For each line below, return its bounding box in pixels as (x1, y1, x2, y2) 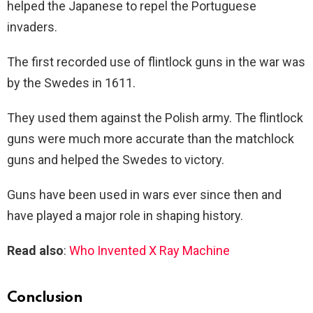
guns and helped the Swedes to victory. (7, 152, 224, 168)
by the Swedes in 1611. (7, 75, 136, 91)
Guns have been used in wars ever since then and (7, 187, 282, 203)
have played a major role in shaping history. (7, 208, 243, 224)
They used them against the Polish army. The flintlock (7, 110, 303, 126)
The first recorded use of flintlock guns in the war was (7, 54, 305, 70)
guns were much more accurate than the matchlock (7, 131, 294, 147)
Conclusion (7, 291, 83, 306)
